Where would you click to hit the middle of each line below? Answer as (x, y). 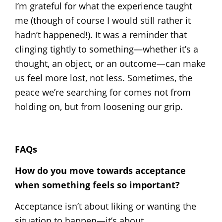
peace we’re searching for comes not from (103, 92)
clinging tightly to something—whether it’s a (107, 49)
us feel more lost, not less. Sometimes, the (104, 78)
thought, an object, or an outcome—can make (110, 63)
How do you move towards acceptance (100, 170)
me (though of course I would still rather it (103, 20)
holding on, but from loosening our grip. (99, 106)
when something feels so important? (97, 185)
